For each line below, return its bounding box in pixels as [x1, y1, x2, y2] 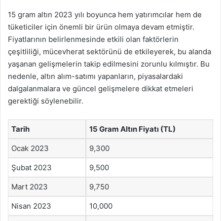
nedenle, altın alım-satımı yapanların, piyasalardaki [8, 72, 183, 81]
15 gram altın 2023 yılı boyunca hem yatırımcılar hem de [8, 10, 202, 19]
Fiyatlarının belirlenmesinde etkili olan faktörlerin [8, 35, 179, 44]
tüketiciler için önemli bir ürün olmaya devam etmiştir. [8, 22, 194, 32]
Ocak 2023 [11, 144, 49, 153]
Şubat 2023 [11, 163, 52, 172]
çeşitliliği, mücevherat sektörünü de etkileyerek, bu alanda [8, 47, 211, 56]
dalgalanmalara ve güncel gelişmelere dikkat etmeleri [8, 84, 193, 93]
